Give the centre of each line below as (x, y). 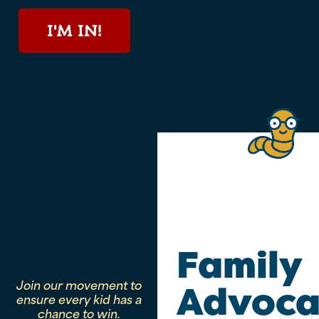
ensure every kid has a (79, 298)
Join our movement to (79, 284)
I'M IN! (74, 30)
